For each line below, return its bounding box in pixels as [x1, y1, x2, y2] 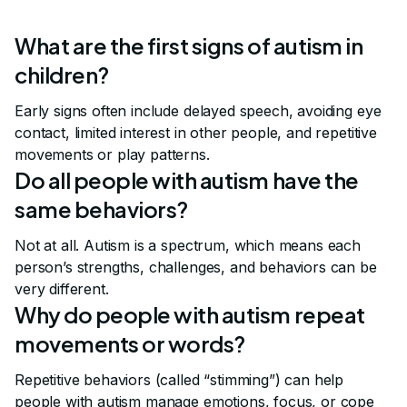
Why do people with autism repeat [15, 301, 365, 329]
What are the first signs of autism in [15, 32, 363, 60]
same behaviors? [15, 195, 188, 223]
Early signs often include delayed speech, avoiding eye [15, 102, 382, 121]
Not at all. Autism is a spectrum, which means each [15, 236, 361, 255]
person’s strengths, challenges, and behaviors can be [15, 258, 377, 277]
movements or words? [15, 330, 245, 358]
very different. [15, 280, 109, 299]
